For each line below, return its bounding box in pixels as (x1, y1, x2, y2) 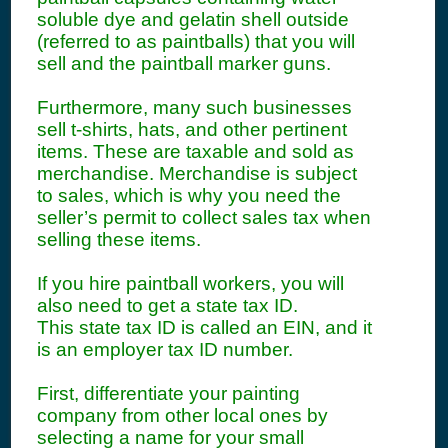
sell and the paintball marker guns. (37, 53, 331, 74)
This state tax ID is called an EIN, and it (37, 317, 372, 338)
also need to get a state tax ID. (37, 295, 298, 316)
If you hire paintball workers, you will (37, 273, 344, 294)
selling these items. (37, 229, 201, 250)
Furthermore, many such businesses (37, 97, 352, 118)
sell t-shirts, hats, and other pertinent (37, 119, 347, 140)
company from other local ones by (37, 405, 328, 426)
